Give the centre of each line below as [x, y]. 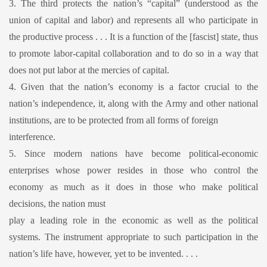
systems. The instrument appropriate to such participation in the [133, 237]
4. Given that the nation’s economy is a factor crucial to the [133, 86]
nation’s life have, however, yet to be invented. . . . [103, 253]
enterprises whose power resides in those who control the [133, 170]
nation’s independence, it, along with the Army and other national [133, 103]
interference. [32, 136]
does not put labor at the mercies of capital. [89, 70]
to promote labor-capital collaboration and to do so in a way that [133, 53]
